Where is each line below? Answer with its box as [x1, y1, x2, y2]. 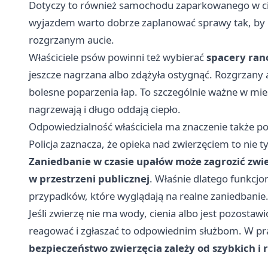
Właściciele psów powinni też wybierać [29, 50, 206, 65]
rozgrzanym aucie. [29, 33, 114, 47]
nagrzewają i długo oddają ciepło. [29, 102, 181, 117]
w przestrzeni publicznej [29, 172, 150, 186]
